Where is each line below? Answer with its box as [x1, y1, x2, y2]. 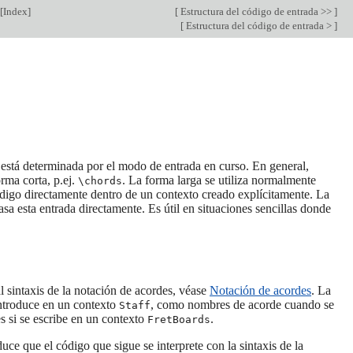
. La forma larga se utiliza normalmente [122, 173, 316, 187]
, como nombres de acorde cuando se [150, 297, 334, 311]
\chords [78, 174, 122, 187]
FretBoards [147, 313, 210, 325]
